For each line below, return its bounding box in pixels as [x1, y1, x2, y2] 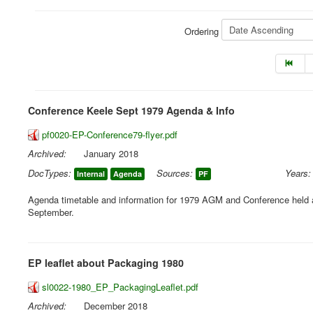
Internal [77, 168, 105, 179]
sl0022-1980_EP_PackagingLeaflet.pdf [42, 280, 198, 293]
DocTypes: [28, 166, 71, 180]
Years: [285, 166, 312, 180]
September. [28, 205, 74, 219]
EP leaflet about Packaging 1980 [28, 256, 184, 270]
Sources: [156, 166, 194, 180]
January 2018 [84, 147, 138, 160]
